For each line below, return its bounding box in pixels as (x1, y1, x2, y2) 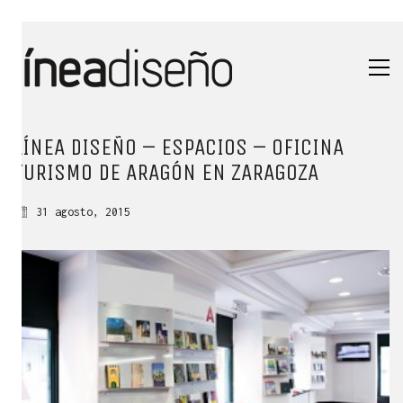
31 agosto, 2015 (36, 205, 130, 219)
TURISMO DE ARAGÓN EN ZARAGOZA (13, 158, 318, 186)
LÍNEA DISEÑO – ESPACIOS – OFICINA (13, 133, 344, 161)
